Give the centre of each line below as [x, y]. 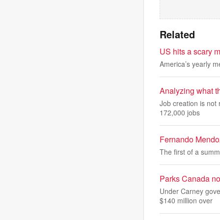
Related [177, 34]
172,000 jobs [180, 112]
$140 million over [186, 200]
